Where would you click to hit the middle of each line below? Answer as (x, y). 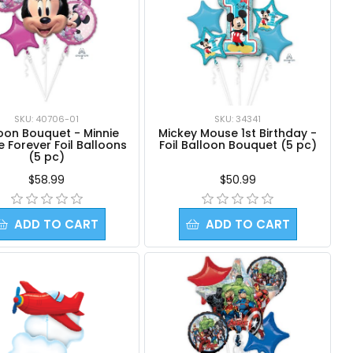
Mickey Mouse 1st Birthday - (238, 133)
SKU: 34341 (238, 119)
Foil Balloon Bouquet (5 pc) (238, 145)
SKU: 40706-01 (47, 119)
